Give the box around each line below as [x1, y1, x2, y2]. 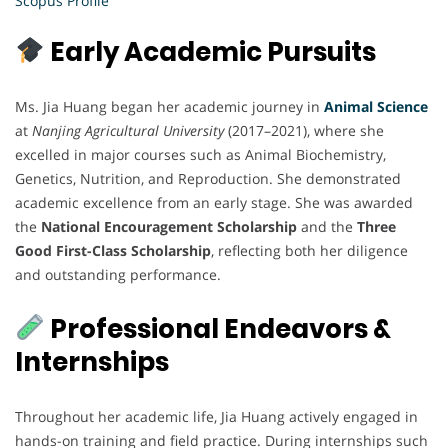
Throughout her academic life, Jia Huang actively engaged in [15, 406, 418, 426]
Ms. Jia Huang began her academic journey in [15, 96, 324, 116]
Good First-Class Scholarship [15, 240, 211, 260]
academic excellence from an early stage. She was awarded [15, 192, 413, 212]
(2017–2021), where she [224, 120, 384, 140]
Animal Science [324, 96, 428, 116]
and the [297, 216, 357, 236]
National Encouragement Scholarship [41, 216, 297, 236]
